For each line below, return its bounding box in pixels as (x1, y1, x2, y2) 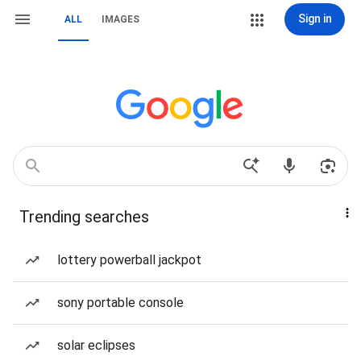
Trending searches (19, 207, 149, 226)
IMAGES (102, 14, 139, 25)
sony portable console (57, 295, 184, 310)
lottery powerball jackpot (57, 252, 201, 268)
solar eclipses (57, 338, 135, 353)
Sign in (297, 12, 332, 25)
